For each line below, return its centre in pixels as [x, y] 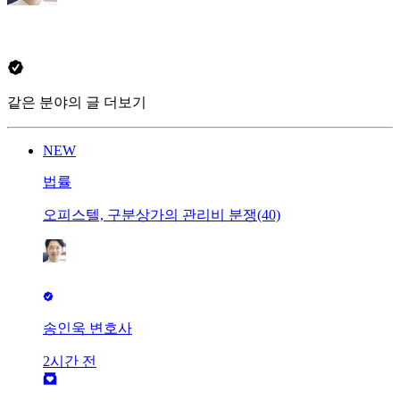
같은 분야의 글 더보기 [77, 103]
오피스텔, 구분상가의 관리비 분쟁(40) [162, 215]
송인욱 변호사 [87, 329]
